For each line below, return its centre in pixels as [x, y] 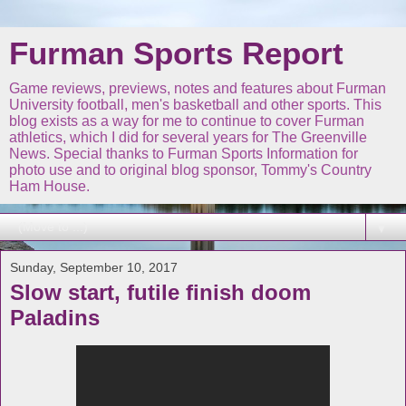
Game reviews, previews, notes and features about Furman [198, 88]
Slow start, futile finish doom [160, 292]
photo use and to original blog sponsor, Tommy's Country [190, 170]
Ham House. [49, 186]
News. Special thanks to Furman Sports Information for [184, 154]
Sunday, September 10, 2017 [94, 267]
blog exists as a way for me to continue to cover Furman [187, 121]
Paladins [55, 318]
